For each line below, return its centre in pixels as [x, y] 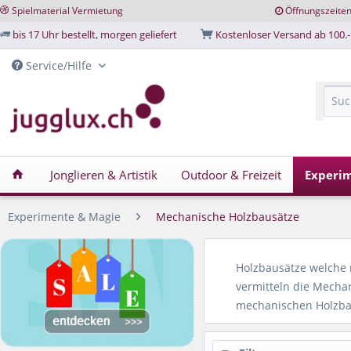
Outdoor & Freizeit [231, 174]
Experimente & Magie [64, 216]
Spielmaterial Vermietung [67, 11]
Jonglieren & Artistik [104, 174]
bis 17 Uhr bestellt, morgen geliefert [95, 34]
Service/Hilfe [59, 65]
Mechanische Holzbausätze [228, 216]
